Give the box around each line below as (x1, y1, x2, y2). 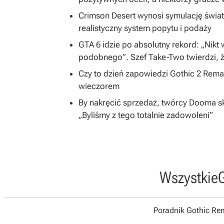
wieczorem (78, 81, 119, 91)
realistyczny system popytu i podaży (78, 23, 211, 33)
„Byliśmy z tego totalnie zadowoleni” (78, 110, 213, 120)
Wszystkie (159, 168, 218, 187)
